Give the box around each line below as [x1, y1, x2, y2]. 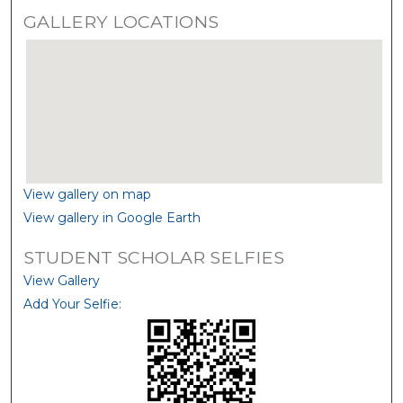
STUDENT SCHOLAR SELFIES [23, 246, 285, 269]
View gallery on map [23, 186, 152, 203]
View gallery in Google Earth [23, 210, 201, 227]
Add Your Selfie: [23, 296, 122, 313]
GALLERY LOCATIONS [23, 11, 219, 33]
